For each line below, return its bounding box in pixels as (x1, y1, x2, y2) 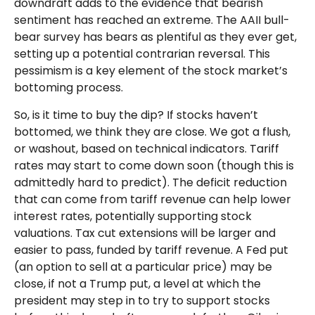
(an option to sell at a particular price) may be (14, 259, 272, 276)
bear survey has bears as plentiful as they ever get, (14, 29, 297, 46)
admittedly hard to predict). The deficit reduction (14, 174, 287, 191)
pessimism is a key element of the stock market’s (14, 63, 288, 79)
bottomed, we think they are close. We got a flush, (14, 124, 290, 141)
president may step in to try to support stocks (14, 292, 270, 309)
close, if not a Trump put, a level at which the (14, 276, 261, 292)
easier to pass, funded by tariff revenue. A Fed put (14, 242, 288, 259)
